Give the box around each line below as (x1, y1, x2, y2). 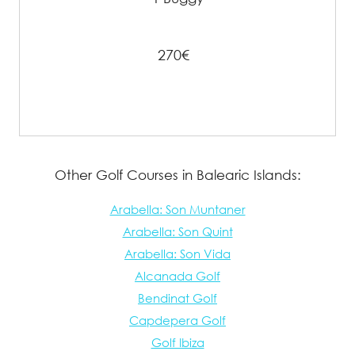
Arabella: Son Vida (124, 246, 231, 261)
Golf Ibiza (151, 335, 204, 350)
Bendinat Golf (138, 291, 217, 306)
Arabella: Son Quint (122, 224, 233, 239)
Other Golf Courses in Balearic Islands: (54, 166, 301, 184)
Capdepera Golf (129, 313, 226, 328)
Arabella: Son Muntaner (109, 202, 246, 217)
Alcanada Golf (135, 269, 220, 284)
